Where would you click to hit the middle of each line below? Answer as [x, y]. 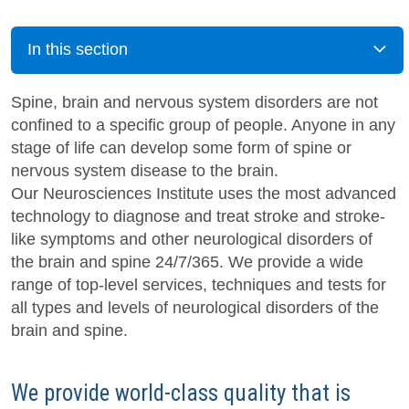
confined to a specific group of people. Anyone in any [203, 125]
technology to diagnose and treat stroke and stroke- [198, 216]
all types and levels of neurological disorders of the [195, 307]
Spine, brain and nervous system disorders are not [194, 102]
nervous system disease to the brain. [145, 170]
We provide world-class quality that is [181, 393]
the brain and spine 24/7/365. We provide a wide [187, 262]
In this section [78, 50]
